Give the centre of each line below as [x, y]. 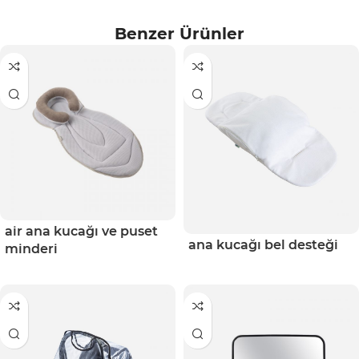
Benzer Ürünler [179, 33]
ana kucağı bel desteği [263, 244]
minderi [31, 248]
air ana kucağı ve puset [81, 231]
